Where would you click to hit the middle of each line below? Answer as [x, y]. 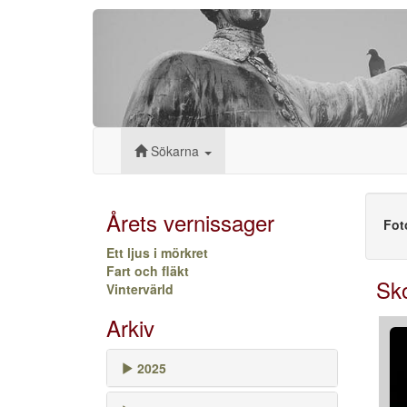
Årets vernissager [190, 223]
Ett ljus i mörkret [157, 253]
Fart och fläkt [148, 271]
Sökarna [175, 151]
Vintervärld [140, 289]
